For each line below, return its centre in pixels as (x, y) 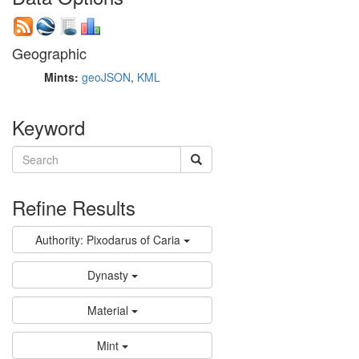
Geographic (49, 52)
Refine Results (74, 207)
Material (107, 310)
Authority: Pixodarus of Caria (107, 239)
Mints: (63, 77)
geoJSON (106, 77)
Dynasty (107, 274)
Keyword (48, 127)
